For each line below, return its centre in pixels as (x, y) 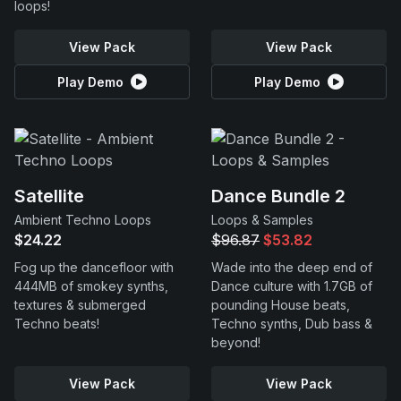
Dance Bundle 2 (278, 196)
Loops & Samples (262, 220)
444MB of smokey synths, (91, 286)
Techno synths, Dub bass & (292, 324)
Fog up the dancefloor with (94, 267)
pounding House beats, (281, 305)
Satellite (49, 196)
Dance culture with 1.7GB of (292, 286)
